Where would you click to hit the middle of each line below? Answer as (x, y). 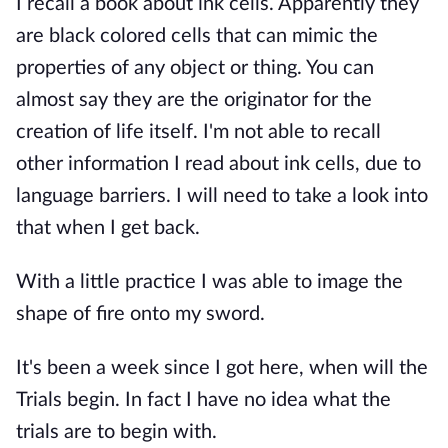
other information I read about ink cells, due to (218, 164)
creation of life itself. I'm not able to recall (198, 132)
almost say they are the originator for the (194, 100)
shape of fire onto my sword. (140, 314)
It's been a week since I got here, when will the (222, 368)
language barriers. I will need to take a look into (222, 196)
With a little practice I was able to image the (209, 282)
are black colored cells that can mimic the (197, 36)
